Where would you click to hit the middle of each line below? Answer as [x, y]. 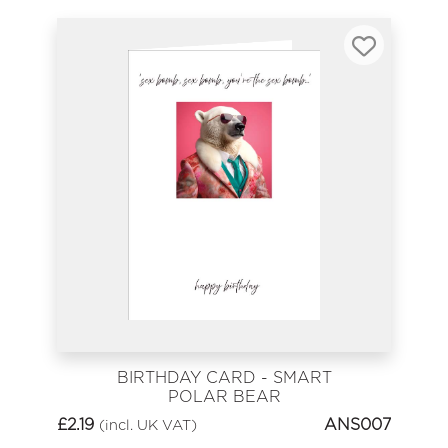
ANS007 [357, 425]
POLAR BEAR [224, 397]
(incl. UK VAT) [148, 425]
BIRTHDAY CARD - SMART [224, 378]
